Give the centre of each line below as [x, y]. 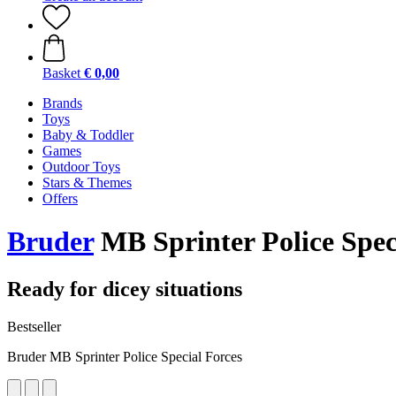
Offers [60, 198]
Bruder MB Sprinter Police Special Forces [125, 356]
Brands [62, 103]
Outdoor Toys [81, 167]
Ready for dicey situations [125, 289]
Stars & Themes [87, 183]
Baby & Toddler [88, 135]
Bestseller [34, 326]
